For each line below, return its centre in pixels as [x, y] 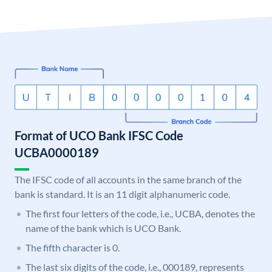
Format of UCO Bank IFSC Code [99, 136]
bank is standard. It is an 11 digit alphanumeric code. [122, 194]
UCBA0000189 [57, 153]
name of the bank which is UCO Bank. [103, 228]
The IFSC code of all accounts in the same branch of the [128, 180]
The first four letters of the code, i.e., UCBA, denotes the [140, 214]
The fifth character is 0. [73, 248]
